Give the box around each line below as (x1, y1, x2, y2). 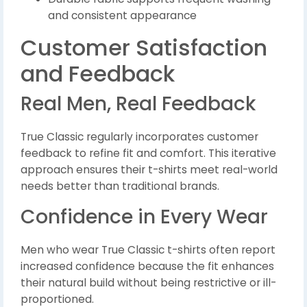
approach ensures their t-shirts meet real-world (21, 162, 278, 177)
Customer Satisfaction (21, 32, 267, 64)
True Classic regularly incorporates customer (21, 130, 258, 145)
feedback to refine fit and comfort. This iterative (21, 146, 276, 161)
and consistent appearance (48, 8, 197, 23)
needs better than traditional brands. (21, 179, 219, 194)
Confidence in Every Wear (21, 204, 268, 231)
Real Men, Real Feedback (21, 90, 256, 118)
